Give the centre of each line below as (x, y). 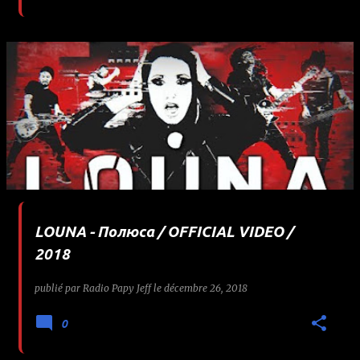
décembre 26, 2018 (206, 288)
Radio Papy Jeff (117, 288)
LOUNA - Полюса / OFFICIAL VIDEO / (164, 231)
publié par (59, 288)
